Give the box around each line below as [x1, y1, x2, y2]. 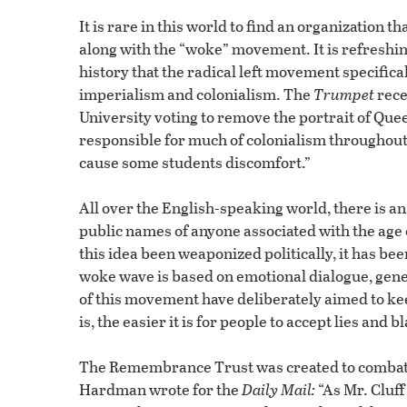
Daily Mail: [242, 377, 315, 401]
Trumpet [313, 82, 374, 105]
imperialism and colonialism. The [79, 82, 313, 105]
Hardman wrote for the [79, 377, 242, 401]
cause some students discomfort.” [79, 150, 311, 174]
